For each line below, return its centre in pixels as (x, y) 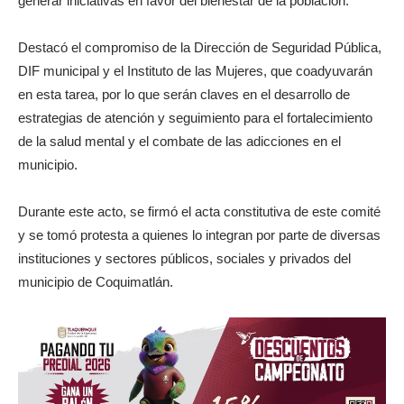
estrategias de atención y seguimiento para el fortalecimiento (195, 118)
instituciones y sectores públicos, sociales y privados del (184, 258)
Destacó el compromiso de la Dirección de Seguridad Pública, (200, 47)
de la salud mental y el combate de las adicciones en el (179, 141)
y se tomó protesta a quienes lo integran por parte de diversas (199, 235)
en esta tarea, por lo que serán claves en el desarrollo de (184, 94)
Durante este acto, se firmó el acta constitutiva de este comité (199, 211)
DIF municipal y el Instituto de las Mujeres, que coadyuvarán (195, 71)
